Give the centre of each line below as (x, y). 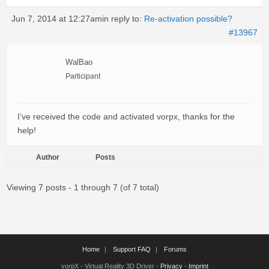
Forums (175, 249)
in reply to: (123, 19)
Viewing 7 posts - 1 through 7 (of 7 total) (83, 187)
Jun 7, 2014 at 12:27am (57, 19)
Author (47, 157)
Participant (83, 76)
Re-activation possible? (188, 19)
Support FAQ (132, 249)
